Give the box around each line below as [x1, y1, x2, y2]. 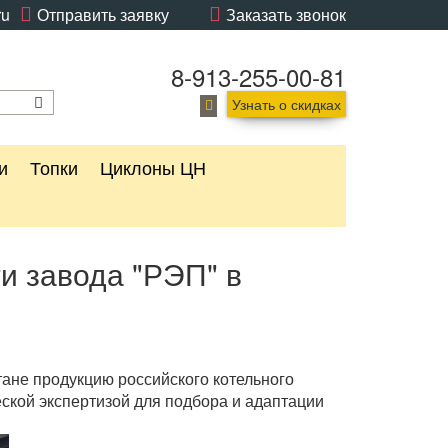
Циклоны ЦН [100, 154, 206, 180]
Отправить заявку [37, 3, 169, 26]
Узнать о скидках [232, 94, 341, 114]
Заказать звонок [226, 3, 346, 26]
